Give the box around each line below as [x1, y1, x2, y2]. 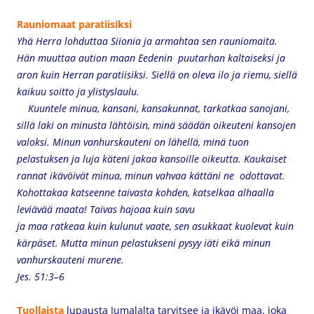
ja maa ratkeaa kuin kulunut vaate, [17, 219, 175, 233]
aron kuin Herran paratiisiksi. [17, 68, 151, 81]
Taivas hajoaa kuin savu [90, 203, 195, 216]
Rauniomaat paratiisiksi [17, 18, 132, 31]
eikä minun [221, 236, 271, 250]
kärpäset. [17, 236, 61, 250]
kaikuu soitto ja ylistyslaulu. [17, 85, 139, 98]
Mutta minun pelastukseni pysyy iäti [61, 236, 221, 250]
